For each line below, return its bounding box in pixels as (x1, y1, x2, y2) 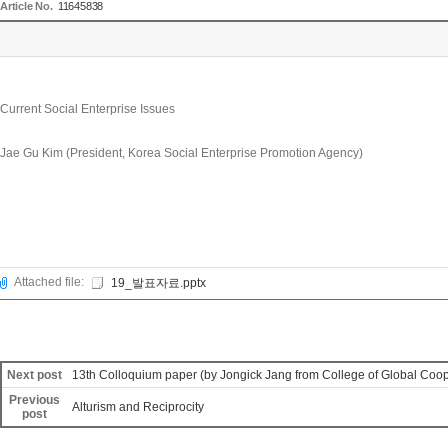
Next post (7, 368, 62, 382)
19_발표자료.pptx (111, 276, 206, 290)
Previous (9, 393, 60, 407)
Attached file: (12, 275, 84, 289)
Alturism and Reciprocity (72, 400, 204, 414)
